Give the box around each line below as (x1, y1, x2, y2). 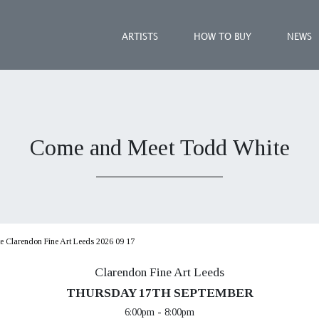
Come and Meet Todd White (29, 135, 290, 160)
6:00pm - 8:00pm (125, 306, 194, 318)
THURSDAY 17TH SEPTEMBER (66, 286, 253, 300)
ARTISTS (122, 33, 158, 41)
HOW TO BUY (194, 33, 251, 41)
